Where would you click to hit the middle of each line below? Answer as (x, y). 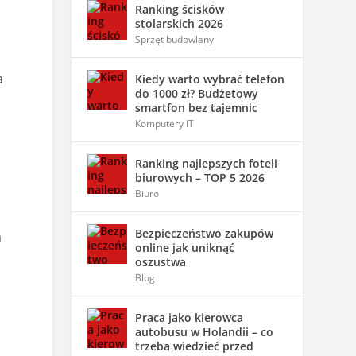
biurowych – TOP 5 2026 (200, 177)
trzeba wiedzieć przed (195, 346)
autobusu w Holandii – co (205, 331)
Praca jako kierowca (190, 317)
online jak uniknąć (185, 247)
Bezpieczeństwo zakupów (205, 233)
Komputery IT (165, 123)
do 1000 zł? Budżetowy (197, 93)
